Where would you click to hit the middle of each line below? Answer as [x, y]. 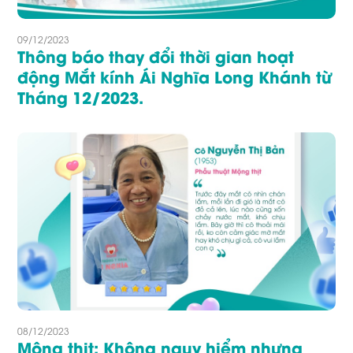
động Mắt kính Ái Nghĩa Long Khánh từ [175, 76]
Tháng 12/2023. [81, 97]
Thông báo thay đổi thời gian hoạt [156, 56]
